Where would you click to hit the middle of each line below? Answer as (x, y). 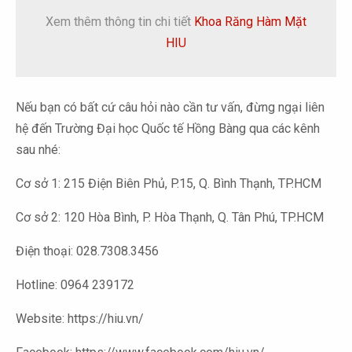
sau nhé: (38, 149)
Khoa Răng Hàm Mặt (250, 21)
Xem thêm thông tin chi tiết (120, 21)
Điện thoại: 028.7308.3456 (87, 251)
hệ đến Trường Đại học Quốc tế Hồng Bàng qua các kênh (168, 128)
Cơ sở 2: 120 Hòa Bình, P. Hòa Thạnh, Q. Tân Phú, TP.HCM (170, 217)
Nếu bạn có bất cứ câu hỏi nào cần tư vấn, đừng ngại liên (170, 107)
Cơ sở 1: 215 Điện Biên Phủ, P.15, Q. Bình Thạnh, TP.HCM (169, 183)
